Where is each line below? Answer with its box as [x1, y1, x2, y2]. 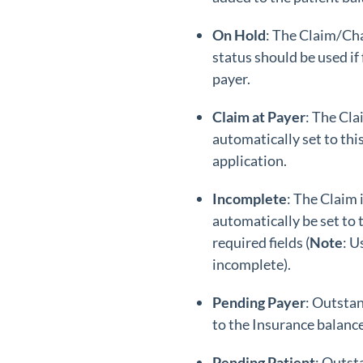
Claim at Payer [212, 108, 305, 126]
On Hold [212, 26, 266, 44]
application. [212, 152, 289, 169]
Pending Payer [212, 293, 305, 311]
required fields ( [212, 233, 310, 251]
